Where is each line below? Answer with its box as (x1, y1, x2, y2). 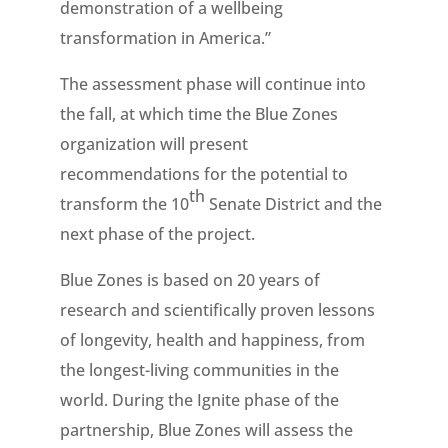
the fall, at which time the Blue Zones (59, 103, 338, 125)
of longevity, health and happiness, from (59, 329, 365, 351)
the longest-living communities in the (59, 359, 339, 381)
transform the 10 (59, 193, 189, 215)
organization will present (59, 133, 248, 155)
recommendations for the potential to (59, 163, 348, 185)
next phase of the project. (59, 223, 255, 245)
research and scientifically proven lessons (59, 299, 375, 321)
